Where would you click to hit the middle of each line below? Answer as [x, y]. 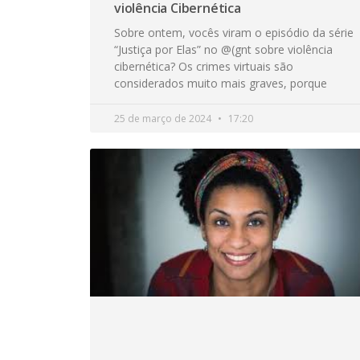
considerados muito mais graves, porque [221, 84]
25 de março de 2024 [164, 119]
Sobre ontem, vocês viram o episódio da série [234, 33]
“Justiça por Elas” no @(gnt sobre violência [223, 50]
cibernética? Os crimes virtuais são [204, 67]
